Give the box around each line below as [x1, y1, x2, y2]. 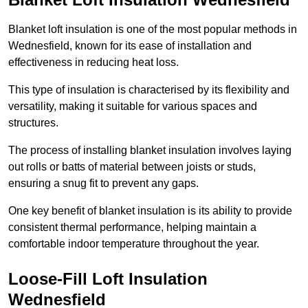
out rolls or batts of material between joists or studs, [8, 161, 256, 173]
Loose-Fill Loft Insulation [8, 269, 208, 289]
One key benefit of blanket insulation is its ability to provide [8, 205, 292, 217]
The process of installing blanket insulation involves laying [8, 144, 291, 157]
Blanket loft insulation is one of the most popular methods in [8, 23, 297, 36]
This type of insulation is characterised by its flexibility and [8, 84, 289, 96]
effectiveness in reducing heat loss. [8, 56, 179, 69]
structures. [8, 117, 58, 129]
